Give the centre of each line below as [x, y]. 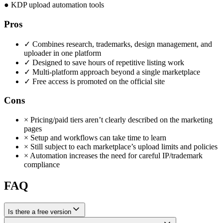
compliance [42, 165]
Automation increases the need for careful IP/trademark [115, 156]
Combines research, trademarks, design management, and [121, 44]
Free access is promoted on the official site [98, 81]
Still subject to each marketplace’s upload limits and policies [123, 147]
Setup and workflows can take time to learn [97, 138]
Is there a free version [40, 212]
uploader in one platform [62, 53]
